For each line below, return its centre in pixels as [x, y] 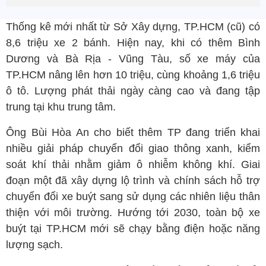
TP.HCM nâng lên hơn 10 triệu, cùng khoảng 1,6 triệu [133, 75]
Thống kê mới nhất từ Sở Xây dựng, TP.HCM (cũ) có [133, 27]
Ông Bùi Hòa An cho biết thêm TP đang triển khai [133, 132]
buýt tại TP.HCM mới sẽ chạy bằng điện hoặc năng [133, 229]
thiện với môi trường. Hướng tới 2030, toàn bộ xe [133, 213]
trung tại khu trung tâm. [62, 107]
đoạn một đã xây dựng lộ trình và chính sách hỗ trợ [133, 180]
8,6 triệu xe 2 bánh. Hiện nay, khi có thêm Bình [133, 43]
